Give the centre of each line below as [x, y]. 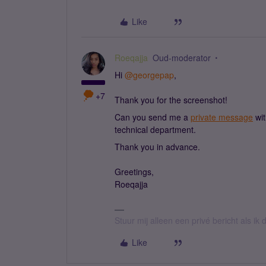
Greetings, [134, 172]
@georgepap [149, 75]
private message [222, 117]
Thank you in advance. [157, 147]
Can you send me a [153, 117]
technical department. [155, 129]
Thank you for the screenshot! [171, 100]
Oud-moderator [182, 58]
